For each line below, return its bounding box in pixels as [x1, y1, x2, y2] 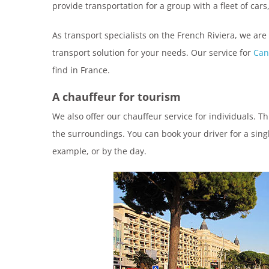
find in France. [52, 64, 110, 76]
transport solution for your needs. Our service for [52, 47, 253, 59]
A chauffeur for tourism [52, 89, 181, 104]
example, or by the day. [52, 145, 147, 157]
